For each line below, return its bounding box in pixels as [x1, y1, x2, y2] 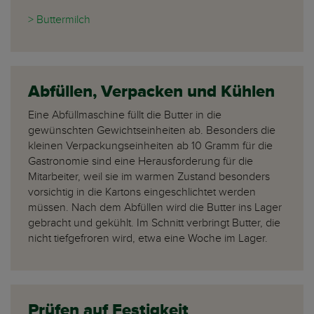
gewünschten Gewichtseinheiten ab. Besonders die [28, 123, 275, 138]
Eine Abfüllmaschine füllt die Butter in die [28, 108, 221, 123]
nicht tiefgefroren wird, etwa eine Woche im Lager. [28, 231, 271, 246]
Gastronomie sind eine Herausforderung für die [28, 154, 253, 169]
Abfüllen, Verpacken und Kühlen [28, 81, 275, 103]
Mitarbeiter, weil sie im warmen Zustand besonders [28, 170, 270, 184]
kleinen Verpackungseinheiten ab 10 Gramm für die [28, 139, 273, 153]
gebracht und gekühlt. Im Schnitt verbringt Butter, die [28, 216, 280, 231]
